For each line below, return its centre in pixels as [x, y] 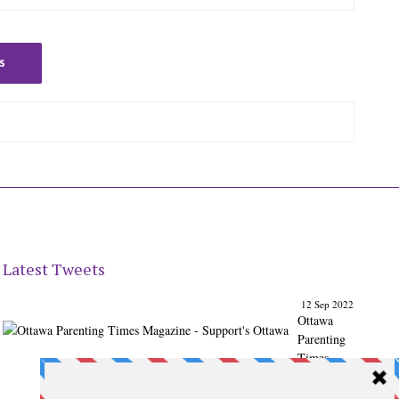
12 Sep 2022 [327, 304]
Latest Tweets [54, 269]
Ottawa [316, 320]
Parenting [322, 339]
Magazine [322, 376]
